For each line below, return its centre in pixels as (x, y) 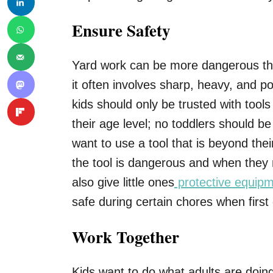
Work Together (126, 237)
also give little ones (123, 183)
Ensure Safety (121, 30)
